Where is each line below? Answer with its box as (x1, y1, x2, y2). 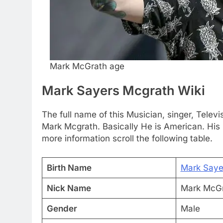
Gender (46, 203, 77, 214)
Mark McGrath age (50, 61, 125, 72)
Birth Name (46, 162, 92, 173)
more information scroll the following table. (42, 133, 213, 144)
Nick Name (46, 183, 91, 193)
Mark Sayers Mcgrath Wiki (42, 83, 205, 99)
